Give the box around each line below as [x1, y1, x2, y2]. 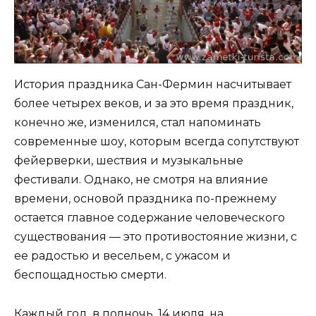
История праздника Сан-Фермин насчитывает [14, 78, 291, 92]
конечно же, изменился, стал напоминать [14, 116, 261, 130]
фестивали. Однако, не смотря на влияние [14, 173, 268, 187]
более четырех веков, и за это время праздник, [14, 97, 293, 111]
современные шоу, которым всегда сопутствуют [14, 135, 299, 149]
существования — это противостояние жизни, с [14, 230, 297, 244]
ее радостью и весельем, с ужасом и [14, 249, 231, 263]
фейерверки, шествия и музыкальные [14, 154, 243, 168]
